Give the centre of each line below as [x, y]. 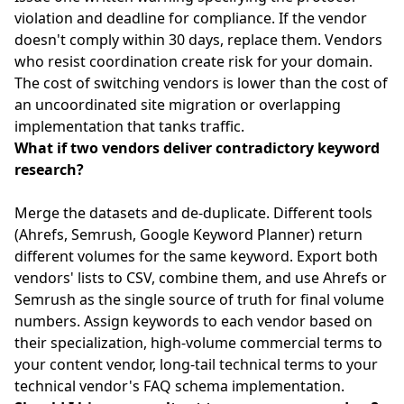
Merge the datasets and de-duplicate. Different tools [193, 213]
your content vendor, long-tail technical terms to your [196, 364]
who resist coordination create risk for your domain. [193, 61]
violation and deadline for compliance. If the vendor [191, 18]
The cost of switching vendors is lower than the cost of [201, 83]
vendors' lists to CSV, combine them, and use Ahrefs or [201, 278]
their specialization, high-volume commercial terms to [198, 343]
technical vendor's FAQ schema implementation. [179, 386]
